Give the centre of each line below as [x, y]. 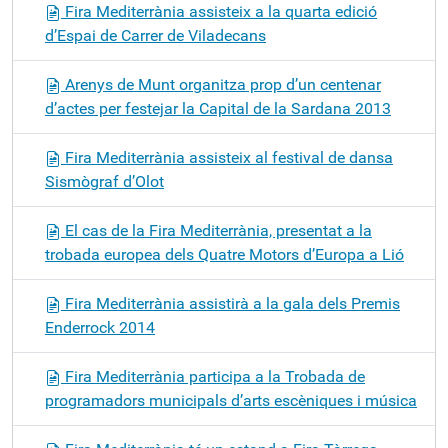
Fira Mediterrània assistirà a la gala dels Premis [230, 303]
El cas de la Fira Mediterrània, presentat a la [216, 230]
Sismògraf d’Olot [104, 181]
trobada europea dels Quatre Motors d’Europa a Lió [224, 254]
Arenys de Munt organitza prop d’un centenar [221, 84]
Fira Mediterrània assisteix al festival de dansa [227, 157]
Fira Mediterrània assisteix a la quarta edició [219, 11]
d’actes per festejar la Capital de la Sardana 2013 [218, 108]
